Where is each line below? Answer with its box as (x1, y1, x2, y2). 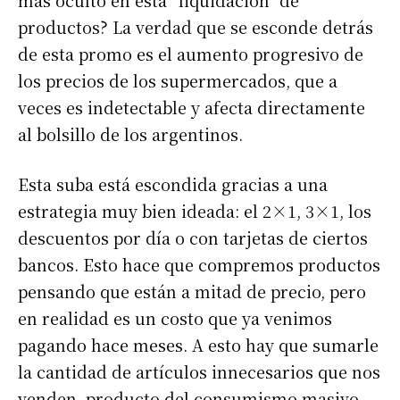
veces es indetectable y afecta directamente (18, 96, 365, 119)
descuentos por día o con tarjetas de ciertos (18, 226, 368, 249)
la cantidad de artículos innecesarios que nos (18, 360, 380, 383)
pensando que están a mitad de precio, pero (18, 279, 366, 303)
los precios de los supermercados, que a (18, 69, 337, 92)
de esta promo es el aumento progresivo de (18, 42, 363, 65)
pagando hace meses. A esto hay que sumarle (18, 333, 379, 356)
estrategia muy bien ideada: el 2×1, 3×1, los (18, 199, 371, 222)
